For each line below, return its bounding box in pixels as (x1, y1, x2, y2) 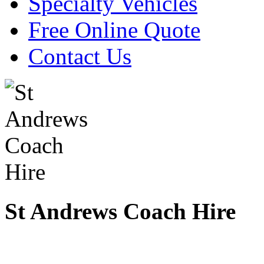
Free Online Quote (28, 17, 200, 43)
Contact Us (28, 44, 131, 70)
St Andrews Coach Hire (5, 198, 236, 224)
